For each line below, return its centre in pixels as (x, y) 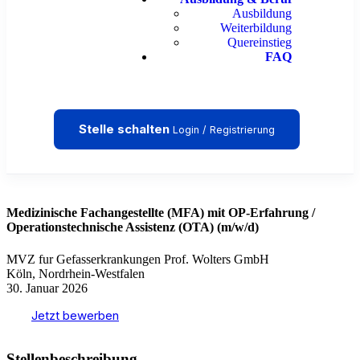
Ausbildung (262, 13)
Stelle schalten (124, 129)
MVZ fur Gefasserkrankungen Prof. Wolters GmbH (138, 259)
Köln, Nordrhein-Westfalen (76, 273)
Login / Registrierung (223, 130)
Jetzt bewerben (75, 315)
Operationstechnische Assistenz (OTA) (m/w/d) (133, 227)
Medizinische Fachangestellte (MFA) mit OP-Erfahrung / (161, 213)
